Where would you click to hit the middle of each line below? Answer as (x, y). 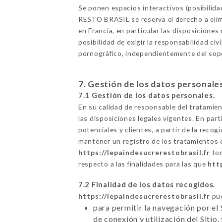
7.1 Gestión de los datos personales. (146, 95)
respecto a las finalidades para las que (143, 164)
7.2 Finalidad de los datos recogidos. (147, 184)
